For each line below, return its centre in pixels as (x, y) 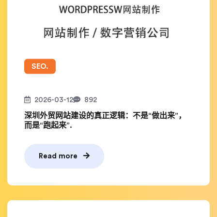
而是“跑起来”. (48, 125)
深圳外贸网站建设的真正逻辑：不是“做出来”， (105, 116)
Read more (59, 156)
